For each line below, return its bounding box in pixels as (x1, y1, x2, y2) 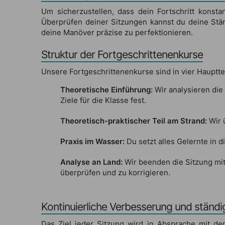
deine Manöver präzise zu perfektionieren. (41, 27, 193, 37)
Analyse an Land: (60, 157, 123, 167)
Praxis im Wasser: (60, 136, 125, 146)
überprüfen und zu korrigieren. (60, 167, 170, 177)
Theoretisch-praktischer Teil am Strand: (60, 116, 207, 126)
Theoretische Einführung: (60, 84, 153, 94)
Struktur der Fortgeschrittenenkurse (41, 48, 203, 61)
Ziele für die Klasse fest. (60, 95, 146, 105)
